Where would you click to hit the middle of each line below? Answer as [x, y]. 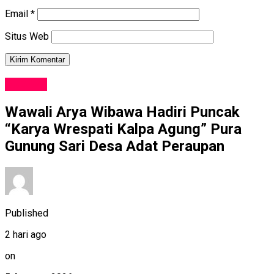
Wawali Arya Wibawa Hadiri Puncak [122, 112]
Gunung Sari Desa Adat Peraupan [115, 146]
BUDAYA [26, 84]
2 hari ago [26, 234]
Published [27, 213]
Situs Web [27, 37]
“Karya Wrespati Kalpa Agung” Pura [123, 129]
